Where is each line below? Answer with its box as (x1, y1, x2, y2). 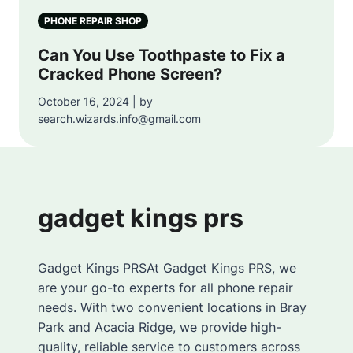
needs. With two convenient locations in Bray (38, 299, 307, 315)
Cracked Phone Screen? (38, 64, 222, 84)
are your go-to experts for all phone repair (38, 279, 293, 295)
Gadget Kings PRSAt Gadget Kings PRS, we (38, 259, 296, 276)
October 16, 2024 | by (38, 94, 153, 108)
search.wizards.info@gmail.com (38, 111, 201, 125)
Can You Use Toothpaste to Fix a (38, 45, 285, 65)
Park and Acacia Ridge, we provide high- (38, 318, 281, 335)
